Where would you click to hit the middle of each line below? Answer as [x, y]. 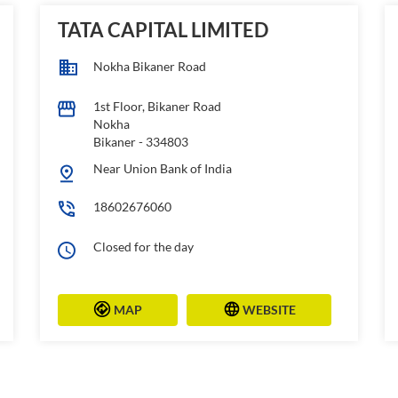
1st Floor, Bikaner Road [157, 106]
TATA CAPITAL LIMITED [163, 29]
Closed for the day [143, 246]
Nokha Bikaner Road [149, 66]
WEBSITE [270, 309]
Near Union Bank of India [162, 168]
